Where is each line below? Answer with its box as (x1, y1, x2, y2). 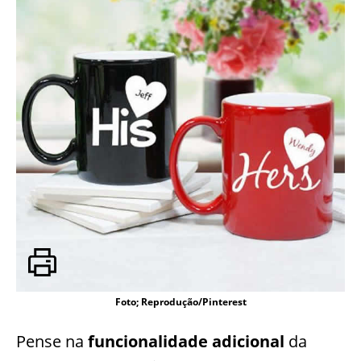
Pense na (16, 330, 88, 352)
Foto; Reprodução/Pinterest (114, 294, 247, 309)
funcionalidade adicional (88, 330, 284, 352)
